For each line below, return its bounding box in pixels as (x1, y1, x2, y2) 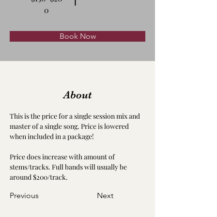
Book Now (59, 31, 96, 41)
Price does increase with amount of (10, 152, 116, 161)
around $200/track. (10, 172, 68, 182)
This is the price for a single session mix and (10, 111, 141, 121)
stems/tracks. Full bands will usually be (10, 162, 128, 171)
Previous (10, 191, 39, 200)
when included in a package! (10, 132, 94, 141)
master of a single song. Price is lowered (10, 122, 130, 131)
